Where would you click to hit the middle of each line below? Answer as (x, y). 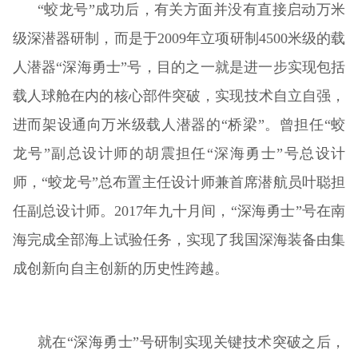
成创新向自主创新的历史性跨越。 (120, 268)
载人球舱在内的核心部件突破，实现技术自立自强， (179, 95)
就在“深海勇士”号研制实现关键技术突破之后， (192, 342)
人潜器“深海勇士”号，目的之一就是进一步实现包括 (179, 67)
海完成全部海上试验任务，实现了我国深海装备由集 (179, 239)
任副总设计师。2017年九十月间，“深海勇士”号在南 (179, 211)
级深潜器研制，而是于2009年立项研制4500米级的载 (179, 38)
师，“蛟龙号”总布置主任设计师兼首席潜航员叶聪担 (179, 182)
